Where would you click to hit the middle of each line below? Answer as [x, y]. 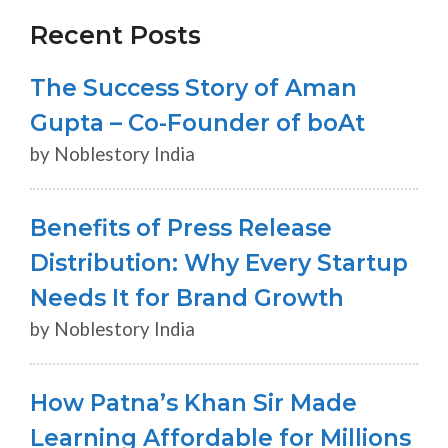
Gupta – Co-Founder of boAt [197, 123]
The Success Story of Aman [193, 88]
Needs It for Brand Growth [187, 298]
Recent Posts [115, 35]
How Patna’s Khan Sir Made [193, 403]
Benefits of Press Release [181, 228]
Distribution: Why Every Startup [219, 263]
